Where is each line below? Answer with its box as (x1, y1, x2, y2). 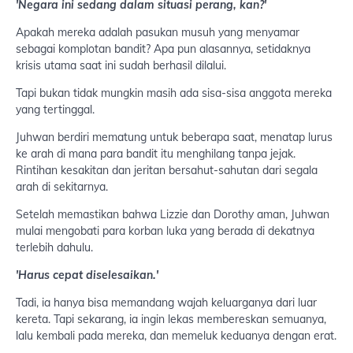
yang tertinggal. (16, 102, 95, 117)
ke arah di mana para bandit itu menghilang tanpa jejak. (16, 147, 295, 162)
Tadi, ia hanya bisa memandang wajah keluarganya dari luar (16, 295, 317, 310)
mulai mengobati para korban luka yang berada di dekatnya (16, 224, 314, 239)
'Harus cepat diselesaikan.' (16, 268, 158, 283)
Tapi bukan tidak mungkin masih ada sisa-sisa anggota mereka (16, 86, 332, 101)
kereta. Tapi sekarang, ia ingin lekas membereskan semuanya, (16, 312, 326, 327)
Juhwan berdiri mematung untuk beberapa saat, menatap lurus (16, 130, 333, 145)
